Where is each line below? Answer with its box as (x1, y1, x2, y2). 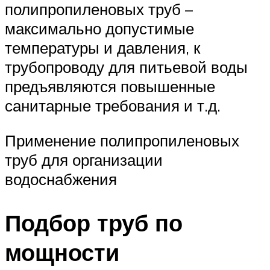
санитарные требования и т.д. (5, 96, 221, 116)
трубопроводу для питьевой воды (5, 57, 248, 77)
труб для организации (5, 149, 163, 169)
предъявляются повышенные (5, 77, 215, 96)
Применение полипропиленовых (5, 130, 239, 150)
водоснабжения (5, 169, 117, 189)
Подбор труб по (5, 207, 183, 237)
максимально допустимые (5, 19, 194, 39)
